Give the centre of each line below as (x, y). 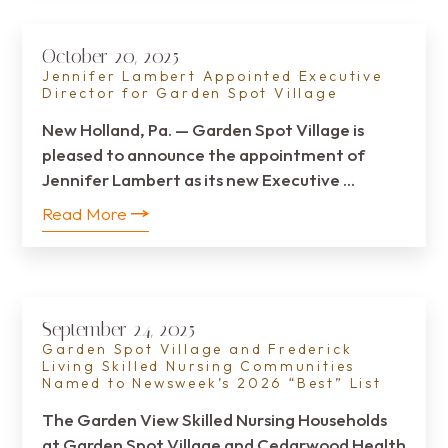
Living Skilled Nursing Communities (199, 366)
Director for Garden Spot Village (190, 93)
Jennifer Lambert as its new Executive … (198, 179)
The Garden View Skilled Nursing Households (214, 419)
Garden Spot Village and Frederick (197, 349)
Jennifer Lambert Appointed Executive (212, 76)
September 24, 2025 (118, 329)
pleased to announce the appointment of (203, 154)
